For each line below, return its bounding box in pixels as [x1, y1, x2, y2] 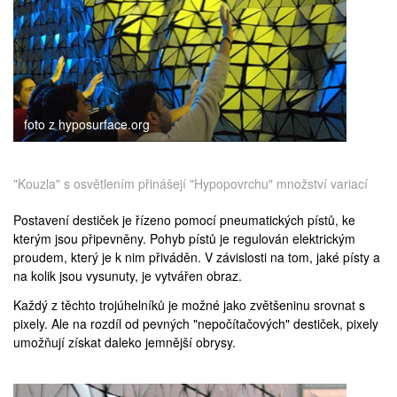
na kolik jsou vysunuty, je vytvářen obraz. [13, 266, 242, 284]
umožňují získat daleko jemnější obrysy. [13, 332, 236, 351]
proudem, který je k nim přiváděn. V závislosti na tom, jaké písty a [13, 247, 380, 266]
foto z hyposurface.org [24, 114, 150, 133]
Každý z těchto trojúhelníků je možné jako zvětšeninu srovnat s [13, 295, 365, 314]
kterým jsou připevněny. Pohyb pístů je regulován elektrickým [13, 229, 355, 247]
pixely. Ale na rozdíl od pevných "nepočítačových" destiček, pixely [13, 314, 378, 332]
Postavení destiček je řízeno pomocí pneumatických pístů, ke [13, 210, 355, 229]
